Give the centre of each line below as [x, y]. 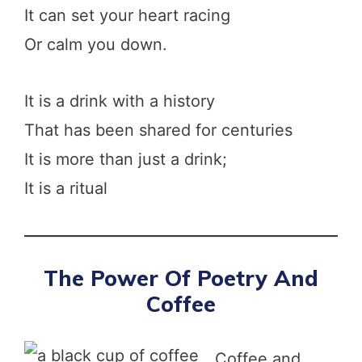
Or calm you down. [96, 44]
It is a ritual [66, 188]
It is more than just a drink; [126, 159]
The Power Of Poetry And [181, 278]
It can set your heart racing [127, 15]
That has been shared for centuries [158, 130]
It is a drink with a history [120, 101]
